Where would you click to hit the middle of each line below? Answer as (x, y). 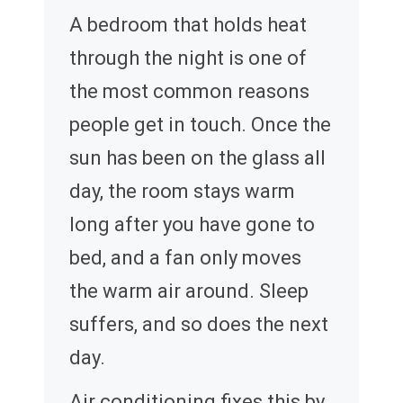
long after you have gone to (192, 225)
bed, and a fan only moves (185, 258)
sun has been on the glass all (197, 158)
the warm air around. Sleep (189, 291)
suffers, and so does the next (199, 325)
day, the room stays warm (182, 192)
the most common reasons (189, 92)
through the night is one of (188, 58)
